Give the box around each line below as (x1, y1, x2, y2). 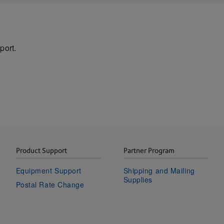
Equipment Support (15, 165, 82, 175)
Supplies (123, 174, 152, 184)
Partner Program (123, 146, 174, 154)
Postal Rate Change (15, 179, 84, 189)
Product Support (15, 146, 67, 154)
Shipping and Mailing (123, 165, 195, 175)
